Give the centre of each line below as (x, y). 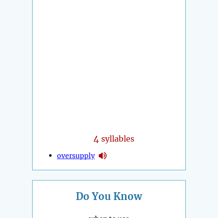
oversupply (76, 155)
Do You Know (109, 196)
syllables (117, 138)
